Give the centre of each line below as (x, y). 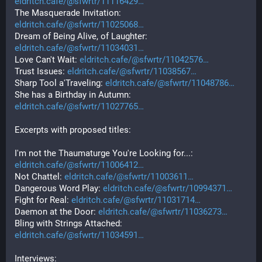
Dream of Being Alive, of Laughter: (82, 36)
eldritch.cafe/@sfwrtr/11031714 (133, 200)
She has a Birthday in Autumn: (74, 95)
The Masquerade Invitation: (69, 13)
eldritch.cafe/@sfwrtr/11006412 (76, 165)
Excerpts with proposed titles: (73, 130)
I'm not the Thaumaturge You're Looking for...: (105, 153)
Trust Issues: (41, 71)
